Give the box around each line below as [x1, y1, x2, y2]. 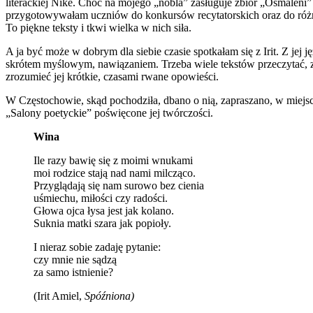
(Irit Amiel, [34, 290, 85, 303]
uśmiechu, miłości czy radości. [34, 192, 168, 205]
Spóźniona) [85, 290, 134, 303]
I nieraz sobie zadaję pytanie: [34, 241, 161, 254]
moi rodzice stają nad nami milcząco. [34, 167, 196, 180]
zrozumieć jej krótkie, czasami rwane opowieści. [6, 71, 219, 83]
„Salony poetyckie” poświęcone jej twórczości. [6, 107, 213, 119]
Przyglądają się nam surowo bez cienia [34, 180, 204, 192]
